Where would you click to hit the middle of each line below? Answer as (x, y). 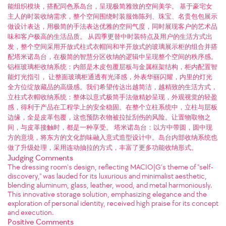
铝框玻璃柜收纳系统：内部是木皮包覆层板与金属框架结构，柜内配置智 (112, 67)
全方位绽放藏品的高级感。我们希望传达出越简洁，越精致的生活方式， (112, 87)
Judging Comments (40, 158)
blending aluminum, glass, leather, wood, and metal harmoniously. (110, 185)
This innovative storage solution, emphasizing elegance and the (107, 194)
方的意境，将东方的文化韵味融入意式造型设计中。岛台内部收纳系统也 (112, 138)
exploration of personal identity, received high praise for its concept (113, 204)
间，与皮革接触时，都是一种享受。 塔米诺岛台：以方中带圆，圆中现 (110, 128)
